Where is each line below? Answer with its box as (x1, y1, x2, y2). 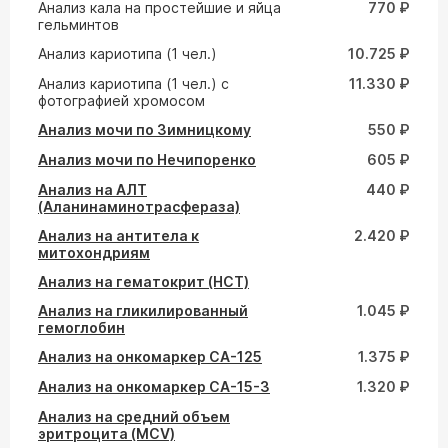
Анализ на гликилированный (38, 302, 248, 319)
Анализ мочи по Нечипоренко (38, 151, 256, 168)
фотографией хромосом (38, 92, 205, 109)
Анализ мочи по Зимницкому (38, 121, 251, 138)
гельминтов (38, 16, 119, 33)
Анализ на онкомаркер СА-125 (38, 348, 262, 365)
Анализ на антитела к (38, 227, 199, 244)
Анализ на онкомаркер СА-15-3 (38, 378, 270, 395)
